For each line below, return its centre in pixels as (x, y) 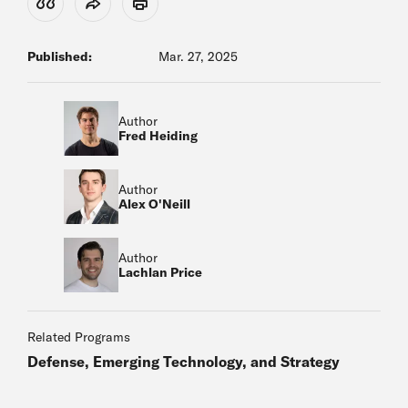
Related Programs (79, 337)
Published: (60, 56)
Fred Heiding (158, 136)
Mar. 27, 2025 (198, 56)
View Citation (80, 9)
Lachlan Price (160, 272)
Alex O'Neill (154, 204)
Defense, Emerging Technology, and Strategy (184, 362)
